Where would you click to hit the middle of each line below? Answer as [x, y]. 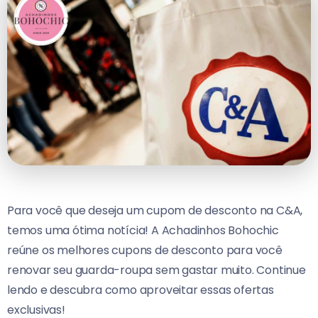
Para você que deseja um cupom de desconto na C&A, [155, 211]
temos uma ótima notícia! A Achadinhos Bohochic [143, 231]
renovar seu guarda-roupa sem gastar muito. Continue [157, 270]
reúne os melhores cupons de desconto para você [145, 251]
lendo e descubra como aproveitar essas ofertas [141, 290]
